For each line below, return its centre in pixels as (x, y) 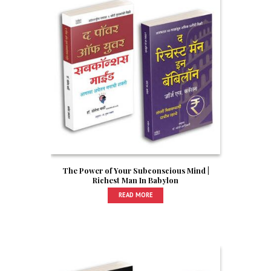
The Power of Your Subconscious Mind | (135, 171)
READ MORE (135, 195)
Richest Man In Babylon (135, 180)
